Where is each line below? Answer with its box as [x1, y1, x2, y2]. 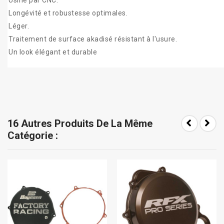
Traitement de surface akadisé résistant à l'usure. [8, 35, 177, 43]
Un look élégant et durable [8, 48, 97, 56]
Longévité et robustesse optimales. [8, 9, 127, 17]
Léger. [8, 22, 29, 30]
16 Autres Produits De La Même [7, 117, 152, 130]
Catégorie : [7, 129, 58, 142]
